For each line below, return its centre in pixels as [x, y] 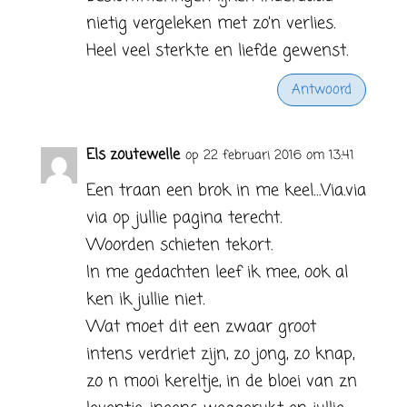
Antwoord [322, 89]
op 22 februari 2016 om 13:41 [269, 156]
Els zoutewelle [133, 155]
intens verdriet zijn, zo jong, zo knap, [220, 354]
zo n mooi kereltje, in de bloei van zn [221, 382]
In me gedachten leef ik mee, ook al [217, 273]
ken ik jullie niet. [145, 300]
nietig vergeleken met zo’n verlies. [210, 24]
